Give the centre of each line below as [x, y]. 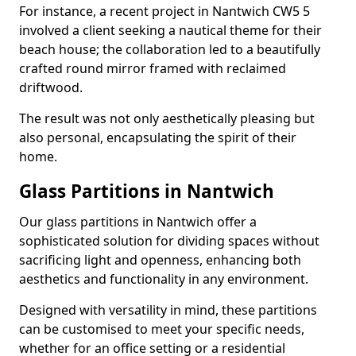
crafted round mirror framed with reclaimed [153, 68]
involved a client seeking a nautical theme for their [170, 30]
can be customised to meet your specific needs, [162, 329]
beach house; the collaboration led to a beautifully [170, 49]
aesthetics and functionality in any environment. [164, 279]
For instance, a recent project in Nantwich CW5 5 [164, 11]
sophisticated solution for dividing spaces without [169, 241]
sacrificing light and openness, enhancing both [160, 260]
